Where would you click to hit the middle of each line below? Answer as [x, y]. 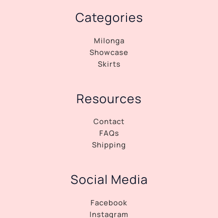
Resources [109, 98]
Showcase [109, 52]
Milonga [109, 40]
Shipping [109, 145]
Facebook [109, 203]
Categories [109, 18]
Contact [109, 122]
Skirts [109, 64]
